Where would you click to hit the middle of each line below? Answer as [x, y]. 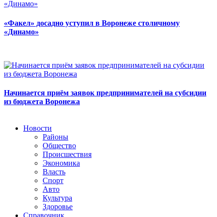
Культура [57, 198]
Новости [38, 128]
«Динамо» [21, 31]
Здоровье [58, 207]
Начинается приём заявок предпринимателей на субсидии [105, 93]
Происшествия [67, 155]
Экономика [61, 163]
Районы [55, 137]
